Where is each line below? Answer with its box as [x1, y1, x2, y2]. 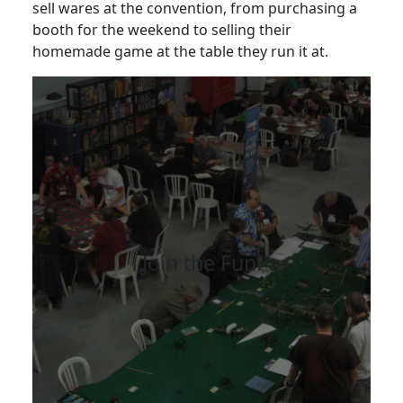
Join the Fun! [141, 248, 262, 278]
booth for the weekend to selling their [31, 20, 291, 40]
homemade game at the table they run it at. [31, 41, 328, 62]
